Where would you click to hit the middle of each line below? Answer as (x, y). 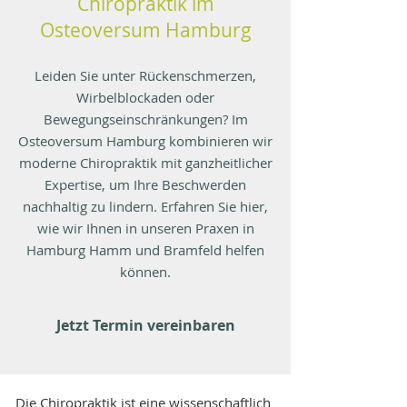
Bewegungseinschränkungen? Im (145, 119)
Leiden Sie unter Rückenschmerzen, (145, 75)
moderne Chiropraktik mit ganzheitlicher (145, 163)
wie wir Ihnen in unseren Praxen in (145, 228)
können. (145, 272)
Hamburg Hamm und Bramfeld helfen (145, 250)
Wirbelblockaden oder (145, 97)
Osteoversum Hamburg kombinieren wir (145, 141)
